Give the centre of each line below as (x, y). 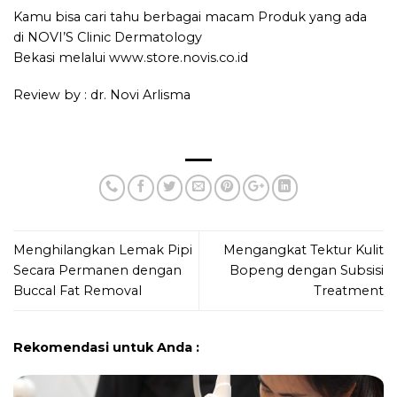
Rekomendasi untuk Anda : (106, 348)
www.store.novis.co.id (179, 58)
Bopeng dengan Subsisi (307, 271)
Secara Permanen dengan (97, 271)
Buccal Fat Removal (78, 291)
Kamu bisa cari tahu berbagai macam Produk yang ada (190, 17)
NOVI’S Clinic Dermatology (113, 38)
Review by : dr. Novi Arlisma (102, 94)
